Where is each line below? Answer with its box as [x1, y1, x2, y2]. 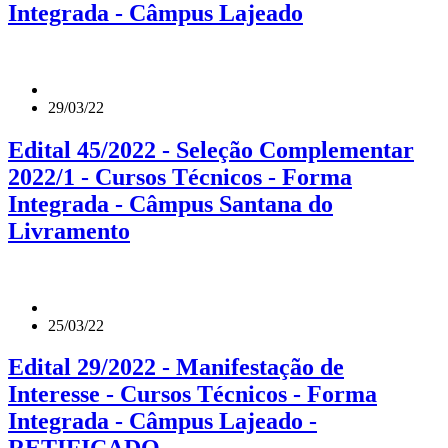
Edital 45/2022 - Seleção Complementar [8, 136, 414, 163]
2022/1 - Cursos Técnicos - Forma [8, 163, 352, 190]
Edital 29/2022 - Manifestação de [8, 354, 344, 381]
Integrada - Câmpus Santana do [8, 190, 333, 217]
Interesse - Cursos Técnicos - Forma [8, 381, 377, 408]
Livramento [8, 217, 130, 244]
